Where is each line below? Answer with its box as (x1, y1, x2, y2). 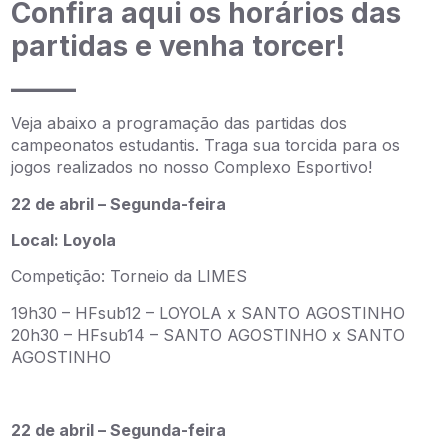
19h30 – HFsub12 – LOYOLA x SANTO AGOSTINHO (11, 302, 406, 323)
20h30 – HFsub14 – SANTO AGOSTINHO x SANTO (11, 324, 406, 345)
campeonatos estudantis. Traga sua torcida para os (11, 135, 401, 156)
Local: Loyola (11, 230, 117, 250)
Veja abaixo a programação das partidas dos (11, 113, 348, 134)
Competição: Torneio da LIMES (11, 266, 248, 287)
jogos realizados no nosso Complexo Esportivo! (11, 157, 373, 178)
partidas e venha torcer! (11, 29, 346, 64)
